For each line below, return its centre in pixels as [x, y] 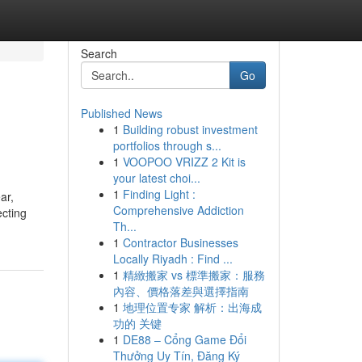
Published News [121, 113]
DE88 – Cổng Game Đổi [184, 339]
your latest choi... [156, 178]
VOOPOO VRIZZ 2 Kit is [184, 162]
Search [99, 53]
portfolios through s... [167, 145]
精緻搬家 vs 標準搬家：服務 [194, 275]
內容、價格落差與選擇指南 [181, 291]
